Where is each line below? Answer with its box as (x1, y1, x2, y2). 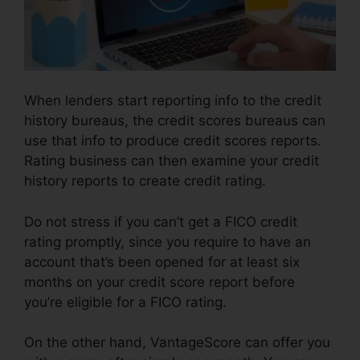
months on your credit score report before (24, 273, 295, 290)
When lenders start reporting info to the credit (24, 92, 321, 109)
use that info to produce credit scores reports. (24, 133, 321, 149)
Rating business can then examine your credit (24, 153, 319, 170)
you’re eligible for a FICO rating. (24, 293, 227, 310)
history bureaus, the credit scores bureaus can (24, 112, 325, 129)
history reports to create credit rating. (24, 173, 266, 190)
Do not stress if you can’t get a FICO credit (24, 213, 297, 230)
